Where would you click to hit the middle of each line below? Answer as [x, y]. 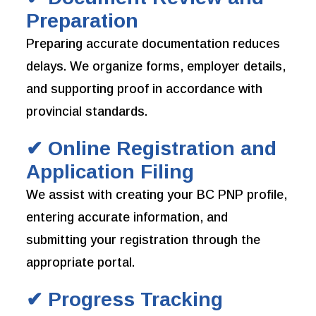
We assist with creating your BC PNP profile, [157, 195]
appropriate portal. [81, 263]
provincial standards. [87, 112]
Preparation [83, 21]
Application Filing [110, 172]
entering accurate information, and [127, 218]
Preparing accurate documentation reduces [153, 44]
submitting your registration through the [144, 240]
